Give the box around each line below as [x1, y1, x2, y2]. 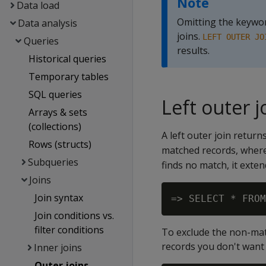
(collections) [28, 120, 81, 133]
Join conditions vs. [34, 209, 114, 222]
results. [177, 44, 210, 57]
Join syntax [34, 191, 83, 204]
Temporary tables [28, 70, 109, 83]
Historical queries [28, 52, 106, 65]
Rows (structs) [28, 138, 91, 151]
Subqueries [28, 156, 79, 169]
